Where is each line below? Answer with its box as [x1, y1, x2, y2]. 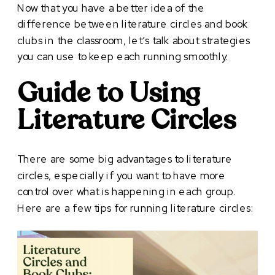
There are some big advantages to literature [17, 152, 233, 166]
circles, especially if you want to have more [17, 168, 226, 182]
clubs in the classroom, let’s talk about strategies [17, 33, 250, 47]
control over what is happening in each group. [17, 184, 236, 199]
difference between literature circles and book [17, 17, 248, 31]
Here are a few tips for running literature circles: [17, 201, 254, 215]
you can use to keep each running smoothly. [17, 50, 229, 64]
